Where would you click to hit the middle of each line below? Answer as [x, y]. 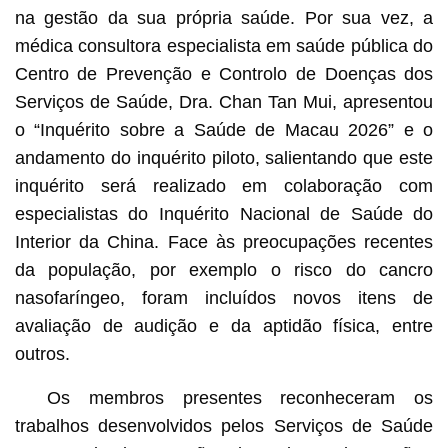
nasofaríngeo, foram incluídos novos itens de [224, 297]
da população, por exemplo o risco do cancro [224, 269]
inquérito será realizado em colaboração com [224, 185]
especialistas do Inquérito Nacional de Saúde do [224, 213]
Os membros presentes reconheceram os [240, 397]
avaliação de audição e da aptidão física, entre [224, 325]
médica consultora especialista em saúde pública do [224, 45]
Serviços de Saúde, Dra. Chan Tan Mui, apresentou [224, 101]
